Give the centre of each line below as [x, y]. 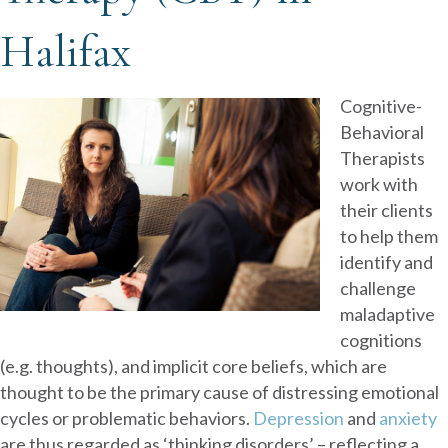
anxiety [408, 417]
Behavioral [382, 131]
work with [379, 183]
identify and [386, 261]
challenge [378, 287]
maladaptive [387, 313]
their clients [386, 209]
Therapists [382, 157]
